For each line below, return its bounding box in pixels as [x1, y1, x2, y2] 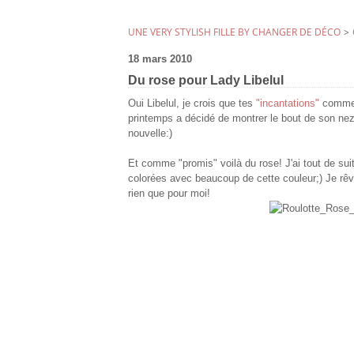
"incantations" [256, 97, 319, 109]
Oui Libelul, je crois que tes [128, 97, 256, 109]
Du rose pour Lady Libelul [128, 73, 284, 87]
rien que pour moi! [128, 187, 213, 199]
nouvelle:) [128, 127, 172, 139]
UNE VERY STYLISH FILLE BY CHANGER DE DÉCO [128, 25, 341, 39]
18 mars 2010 [128, 53, 192, 65]
